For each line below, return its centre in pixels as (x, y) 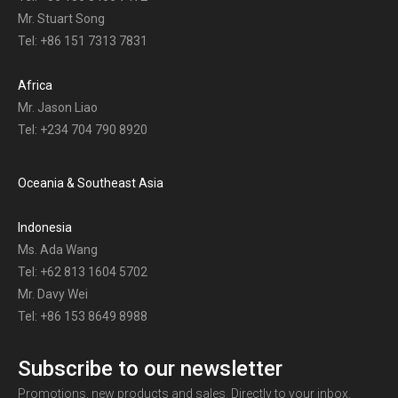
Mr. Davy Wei (53, 294)
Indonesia (45, 227)
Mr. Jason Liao (58, 107)
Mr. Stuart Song (61, 18)
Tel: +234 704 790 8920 (83, 129)
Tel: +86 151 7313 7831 (83, 40)
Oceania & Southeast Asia (91, 183)
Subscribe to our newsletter (150, 368)
